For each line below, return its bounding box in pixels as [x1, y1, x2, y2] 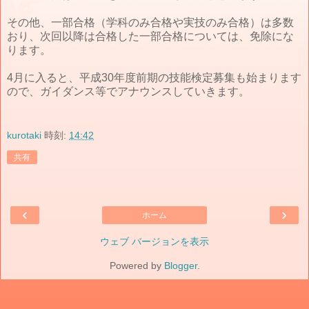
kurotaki [7, 129, 41, 141]
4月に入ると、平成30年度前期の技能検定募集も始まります [7, 71, 301, 83]
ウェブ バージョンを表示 [100, 236, 209, 248]
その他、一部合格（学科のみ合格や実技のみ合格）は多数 [7, 16, 294, 28]
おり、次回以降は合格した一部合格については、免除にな [7, 30, 294, 42]
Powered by [109, 260, 164, 272]
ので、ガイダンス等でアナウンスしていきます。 [7, 85, 250, 97]
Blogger [163, 260, 197, 272]
